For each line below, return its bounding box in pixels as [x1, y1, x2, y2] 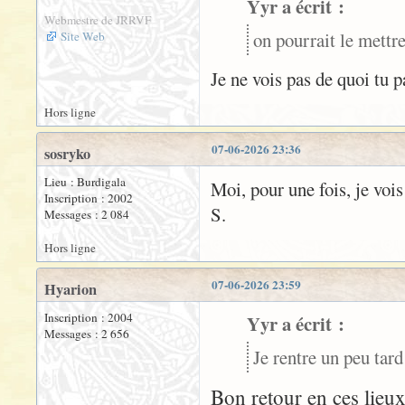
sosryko [44, 142, 90, 165]
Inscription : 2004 [44, 308, 133, 325]
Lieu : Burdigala [44, 173, 126, 190]
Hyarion [44, 278, 97, 300]
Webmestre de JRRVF [44, 11, 151, 28]
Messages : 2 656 [44, 325, 129, 342]
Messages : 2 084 [44, 205, 129, 222]
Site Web [61, 27, 105, 44]
